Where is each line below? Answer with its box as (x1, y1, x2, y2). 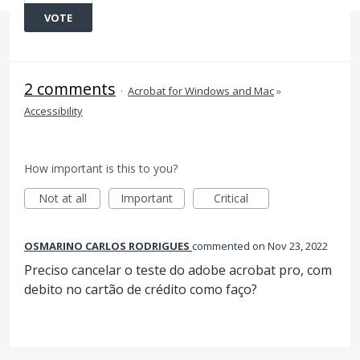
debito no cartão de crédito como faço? (24, 280, 257, 298)
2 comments (24, 78, 116, 100)
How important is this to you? (24, 161, 178, 176)
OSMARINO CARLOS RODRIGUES (24, 239, 190, 253)
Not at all (38, 190, 87, 206)
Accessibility (24, 104, 83, 118)
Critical (214, 190, 248, 206)
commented (192, 239, 252, 253)
